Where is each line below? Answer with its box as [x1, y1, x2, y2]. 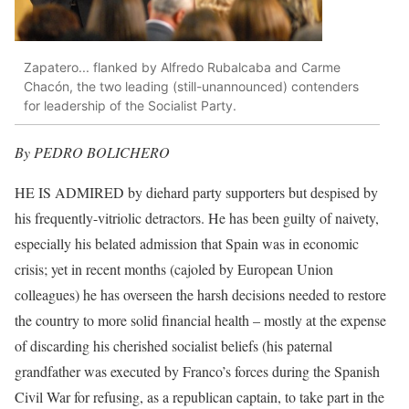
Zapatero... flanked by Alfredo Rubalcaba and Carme [24, 58, 341, 75]
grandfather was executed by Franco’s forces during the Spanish [15, 362, 380, 382]
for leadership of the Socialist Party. [24, 97, 236, 113]
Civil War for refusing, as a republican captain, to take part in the [15, 387, 384, 407]
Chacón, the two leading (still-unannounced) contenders [24, 78, 359, 94]
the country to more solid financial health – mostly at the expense [15, 310, 386, 330]
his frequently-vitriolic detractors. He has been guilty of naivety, [15, 208, 379, 228]
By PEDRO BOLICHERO [15, 142, 170, 163]
